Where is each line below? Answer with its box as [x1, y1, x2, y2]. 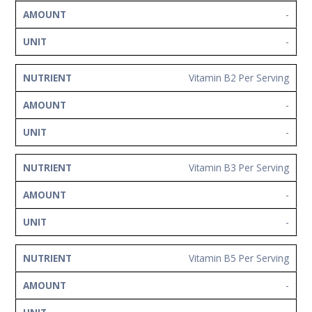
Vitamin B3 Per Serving [189, 161, 289, 175]
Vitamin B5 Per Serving [189, 251, 289, 265]
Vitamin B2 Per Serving [189, 70, 289, 84]
